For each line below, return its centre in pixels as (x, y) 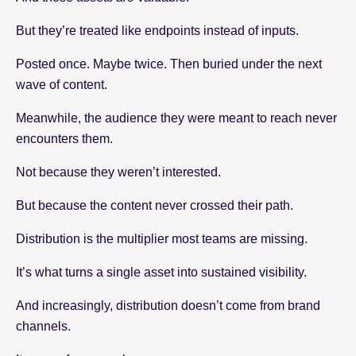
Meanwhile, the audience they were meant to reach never (176, 118)
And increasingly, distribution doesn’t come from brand (168, 305)
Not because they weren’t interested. (118, 172)
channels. (43, 326)
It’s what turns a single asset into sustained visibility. (161, 272)
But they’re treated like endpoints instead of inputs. (157, 30)
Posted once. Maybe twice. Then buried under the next (169, 64)
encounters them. (64, 138)
